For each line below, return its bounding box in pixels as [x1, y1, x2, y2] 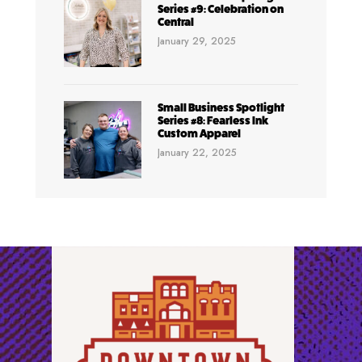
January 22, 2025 [157, 145, 237, 160]
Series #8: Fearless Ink [157, 113, 269, 127]
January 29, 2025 [157, 34, 236, 49]
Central [157, 15, 194, 29]
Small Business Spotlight [157, 100, 284, 114]
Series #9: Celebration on [157, 2, 284, 16]
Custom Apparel [157, 126, 241, 140]
